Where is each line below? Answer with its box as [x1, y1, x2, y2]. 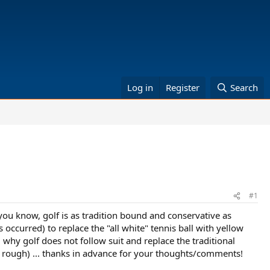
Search [230, 81, 258, 93]
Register [166, 81, 200, 93]
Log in [127, 81, 154, 93]
